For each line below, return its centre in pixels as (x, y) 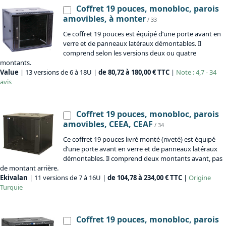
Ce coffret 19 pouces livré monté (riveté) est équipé (139, 139)
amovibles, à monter (104, 19)
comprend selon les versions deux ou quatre (130, 53)
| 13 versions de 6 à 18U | (59, 72)
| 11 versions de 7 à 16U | (68, 178)
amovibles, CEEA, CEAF (108, 124)
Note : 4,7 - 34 (196, 72)
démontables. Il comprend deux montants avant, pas (143, 159)
